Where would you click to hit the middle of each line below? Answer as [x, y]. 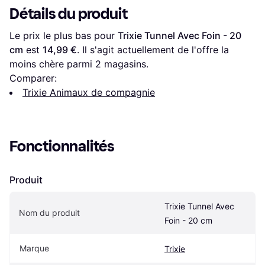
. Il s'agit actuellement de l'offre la [153, 49]
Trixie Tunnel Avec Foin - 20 [180, 35]
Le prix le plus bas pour [64, 35]
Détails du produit [69, 14]
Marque [34, 248]
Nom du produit [49, 212]
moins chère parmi [52, 64]
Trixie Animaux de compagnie [89, 92]
